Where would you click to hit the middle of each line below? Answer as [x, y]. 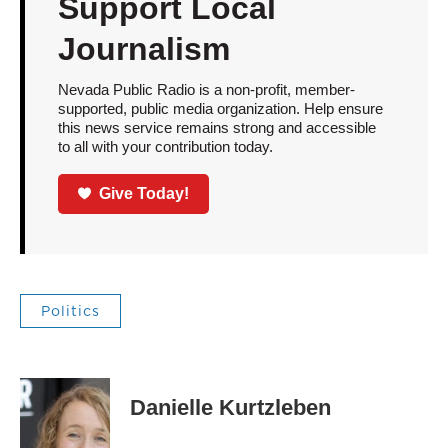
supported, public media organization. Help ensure [220, 108]
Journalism [143, 49]
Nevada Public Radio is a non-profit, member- [206, 89]
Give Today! [144, 193]
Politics [70, 310]
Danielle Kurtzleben [230, 407]
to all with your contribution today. [165, 146]
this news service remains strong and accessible [216, 127]
